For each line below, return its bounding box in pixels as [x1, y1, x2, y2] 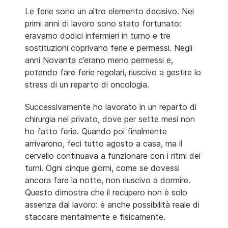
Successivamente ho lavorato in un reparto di [25, 101, 196, 112]
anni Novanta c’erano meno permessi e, [25, 54, 173, 65]
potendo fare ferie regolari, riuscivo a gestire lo [25, 67, 201, 77]
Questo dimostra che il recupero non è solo [25, 187, 187, 197]
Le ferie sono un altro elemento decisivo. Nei [25, 6, 194, 16]
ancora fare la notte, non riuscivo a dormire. [25, 175, 190, 185]
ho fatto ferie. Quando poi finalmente [25, 126, 167, 136]
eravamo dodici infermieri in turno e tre [25, 30, 170, 41]
